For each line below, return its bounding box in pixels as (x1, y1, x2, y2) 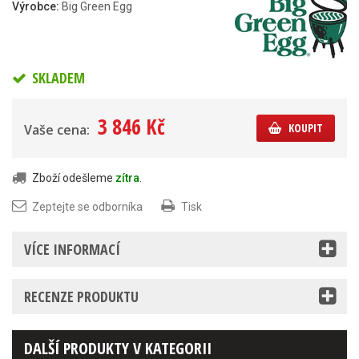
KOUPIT (288, 119, 323, 135)
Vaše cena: (24, 120, 90, 139)
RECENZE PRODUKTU (24, 286, 139, 306)
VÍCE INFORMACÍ (24, 239, 120, 259)
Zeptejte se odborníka (32, 200, 143, 213)
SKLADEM (29, 67, 85, 87)
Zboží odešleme (32, 171, 115, 184)
